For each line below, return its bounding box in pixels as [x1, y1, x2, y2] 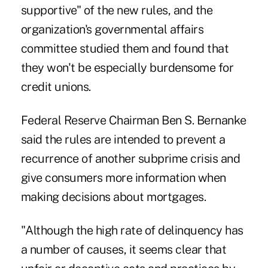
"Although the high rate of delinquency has [20, 223, 243, 237]
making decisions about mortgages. [20, 189, 206, 204]
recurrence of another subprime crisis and [20, 151, 240, 166]
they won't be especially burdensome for [20, 60, 234, 75]
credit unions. [20, 79, 91, 94]
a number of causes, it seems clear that [20, 242, 227, 257]
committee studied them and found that [20, 41, 229, 56]
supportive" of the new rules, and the [20, 2, 213, 17]
